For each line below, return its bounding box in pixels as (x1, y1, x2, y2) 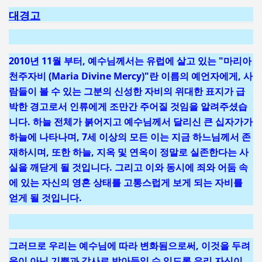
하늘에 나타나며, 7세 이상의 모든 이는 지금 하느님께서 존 (8, 130, 251, 143)
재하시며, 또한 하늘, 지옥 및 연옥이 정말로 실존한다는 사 (8, 145, 249, 158)
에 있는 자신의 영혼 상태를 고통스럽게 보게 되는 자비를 (8, 175, 243, 189)
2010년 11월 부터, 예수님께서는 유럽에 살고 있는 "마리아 (8, 54, 251, 67)
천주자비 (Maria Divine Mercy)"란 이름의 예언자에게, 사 (8, 69, 253, 82)
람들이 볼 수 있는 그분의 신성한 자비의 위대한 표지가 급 (8, 84, 245, 98)
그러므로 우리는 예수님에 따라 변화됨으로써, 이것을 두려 (8, 239, 250, 252)
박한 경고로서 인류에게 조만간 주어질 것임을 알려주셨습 (8, 99, 247, 113)
